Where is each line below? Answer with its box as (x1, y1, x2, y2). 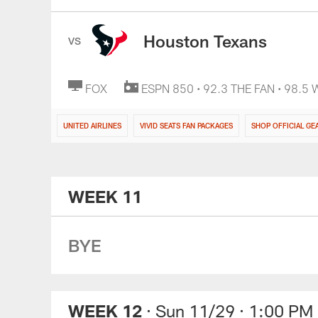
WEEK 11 (68, 186, 142, 207)
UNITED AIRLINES (63, 121, 121, 130)
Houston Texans (143, 30, 267, 51)
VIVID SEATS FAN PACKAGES (140, 121, 233, 130)
